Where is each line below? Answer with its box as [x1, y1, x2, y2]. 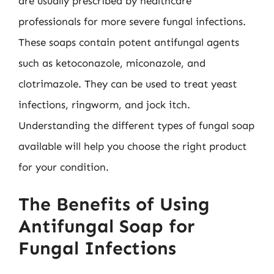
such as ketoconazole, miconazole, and [18, 57, 206, 69]
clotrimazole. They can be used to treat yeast [18, 78, 237, 90]
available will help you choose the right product [18, 140, 246, 152]
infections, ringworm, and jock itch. [18, 98, 190, 111]
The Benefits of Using [18, 193, 210, 215]
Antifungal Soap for [18, 215, 194, 237]
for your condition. [18, 161, 109, 173]
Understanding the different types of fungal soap [18, 119, 254, 131]
